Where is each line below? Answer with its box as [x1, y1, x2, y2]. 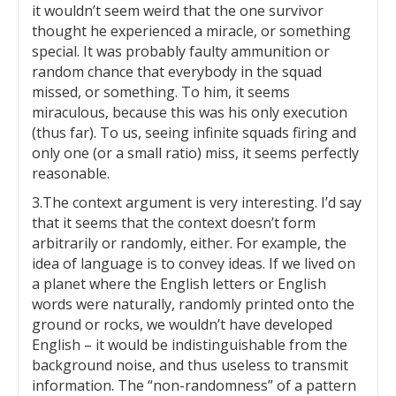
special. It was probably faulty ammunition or [32, 42, 330, 61]
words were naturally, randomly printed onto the [32, 294, 354, 314]
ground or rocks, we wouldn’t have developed [32, 315, 332, 334]
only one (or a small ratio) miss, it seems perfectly [32, 143, 359, 163]
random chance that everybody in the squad [32, 62, 322, 81]
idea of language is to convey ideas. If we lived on [32, 254, 355, 273]
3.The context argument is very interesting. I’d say [32, 193, 362, 212]
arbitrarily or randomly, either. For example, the [32, 233, 346, 253]
